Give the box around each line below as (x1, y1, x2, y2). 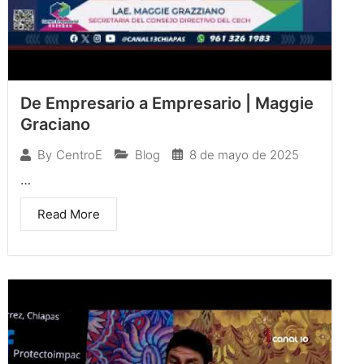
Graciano (20, 114, 90, 134)
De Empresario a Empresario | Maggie (20, 93, 314, 113)
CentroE (56, 147, 102, 163)
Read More (37, 206, 100, 222)
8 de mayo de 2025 (189, 146, 299, 162)
